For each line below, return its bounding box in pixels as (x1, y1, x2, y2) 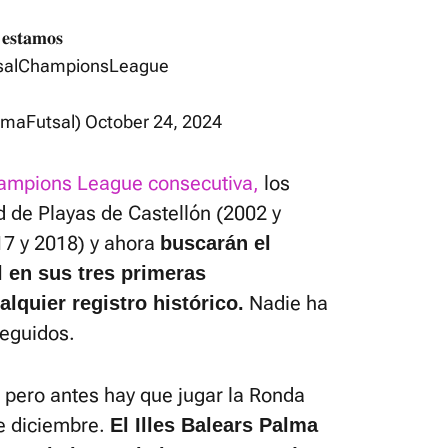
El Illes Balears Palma (110, 414, 318, 436)
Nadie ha (244, 291, 328, 315)
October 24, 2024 (85, 111, 222, 132)
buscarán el (160, 232, 271, 254)
